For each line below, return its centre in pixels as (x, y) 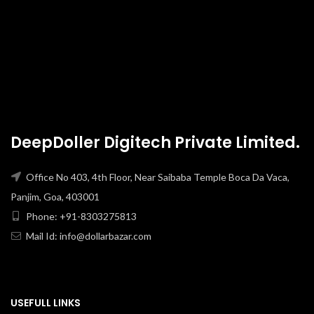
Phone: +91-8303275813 (80, 217)
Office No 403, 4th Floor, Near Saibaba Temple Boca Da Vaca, (157, 177)
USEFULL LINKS (46, 303)
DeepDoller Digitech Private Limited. (155, 143)
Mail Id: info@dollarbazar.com (88, 236)
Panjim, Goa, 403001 (55, 197)
